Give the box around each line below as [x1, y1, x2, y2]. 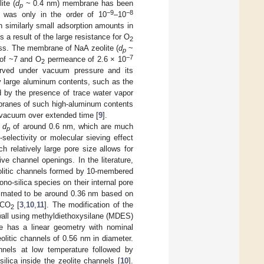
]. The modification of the [44, 200, 134, 209]
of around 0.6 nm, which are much [10, 121, 134, 131]
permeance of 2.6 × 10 [45, 54, 127, 64]
